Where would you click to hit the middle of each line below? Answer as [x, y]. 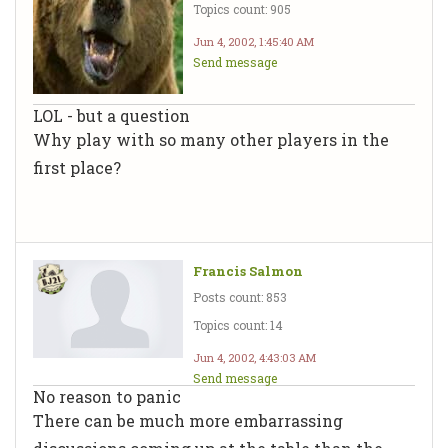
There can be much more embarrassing [188, 420]
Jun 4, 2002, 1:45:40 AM [253, 41]
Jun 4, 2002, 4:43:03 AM [254, 357]
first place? [77, 167]
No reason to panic [107, 396]
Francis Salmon [248, 270]
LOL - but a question [111, 115]
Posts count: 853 [240, 296]
